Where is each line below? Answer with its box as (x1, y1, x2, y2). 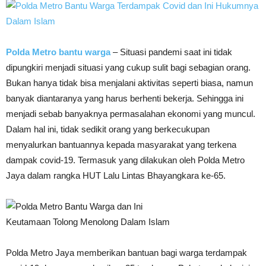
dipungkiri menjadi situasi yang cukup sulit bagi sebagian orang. (6, 62, 251, 72)
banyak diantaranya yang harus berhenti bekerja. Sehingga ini (6, 93, 243, 103)
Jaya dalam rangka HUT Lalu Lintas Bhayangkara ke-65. (6, 170, 226, 180)
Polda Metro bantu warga (6, 47, 110, 57)
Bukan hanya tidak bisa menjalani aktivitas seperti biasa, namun (6, 78, 253, 88)
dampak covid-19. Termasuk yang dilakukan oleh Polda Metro (6, 155, 245, 165)
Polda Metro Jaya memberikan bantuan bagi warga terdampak (6, 248, 247, 258)
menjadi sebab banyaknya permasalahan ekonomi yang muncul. (6, 109, 255, 119)
